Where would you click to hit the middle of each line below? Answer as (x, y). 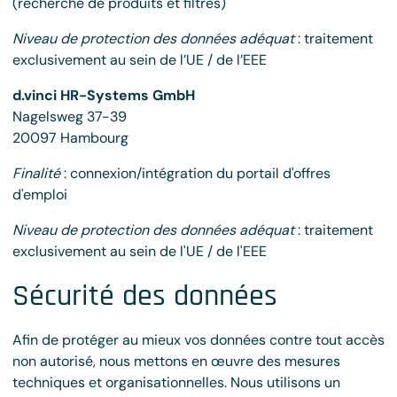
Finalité (36, 173)
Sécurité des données (145, 296)
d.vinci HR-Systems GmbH (104, 95)
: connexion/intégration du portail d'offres (195, 173)
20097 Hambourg (70, 138)
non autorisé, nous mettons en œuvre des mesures (176, 361)
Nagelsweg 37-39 (70, 117)
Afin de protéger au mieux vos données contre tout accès (198, 340)
